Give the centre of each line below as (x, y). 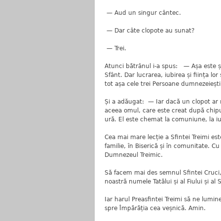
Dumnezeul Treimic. (134, 155)
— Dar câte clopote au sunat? (150, 31)
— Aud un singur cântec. (144, 13)
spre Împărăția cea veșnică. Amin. (155, 208)
